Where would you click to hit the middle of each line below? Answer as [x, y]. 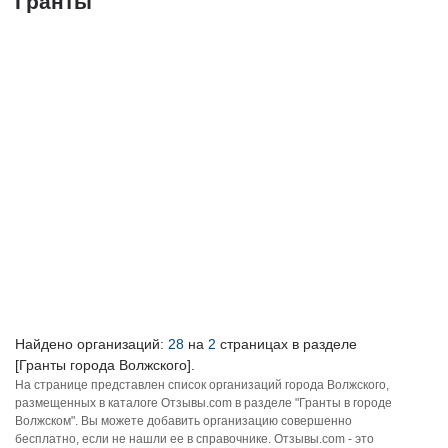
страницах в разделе [286, 344]
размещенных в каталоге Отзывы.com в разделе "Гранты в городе [203, 403]
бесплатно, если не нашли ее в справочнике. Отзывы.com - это [194, 439]
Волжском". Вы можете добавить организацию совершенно [183, 421]
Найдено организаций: [91, 344]
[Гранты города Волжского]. [105, 365]
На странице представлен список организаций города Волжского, [202, 385]
